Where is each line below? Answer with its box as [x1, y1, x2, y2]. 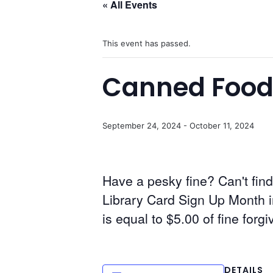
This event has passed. [102, 38, 191, 48]
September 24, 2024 [102, 121, 181, 130]
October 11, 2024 [190, 121, 254, 130]
